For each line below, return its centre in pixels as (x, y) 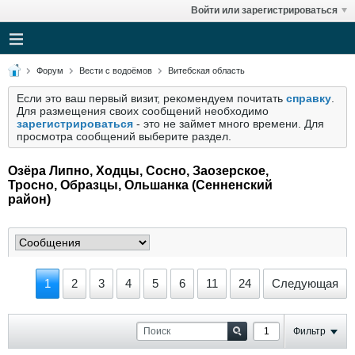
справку (309, 98)
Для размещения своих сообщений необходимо (143, 111)
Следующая (305, 283)
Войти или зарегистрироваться (264, 10)
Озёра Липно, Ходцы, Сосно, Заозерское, (138, 171)
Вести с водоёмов (116, 71)
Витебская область (206, 71)
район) (29, 199)
